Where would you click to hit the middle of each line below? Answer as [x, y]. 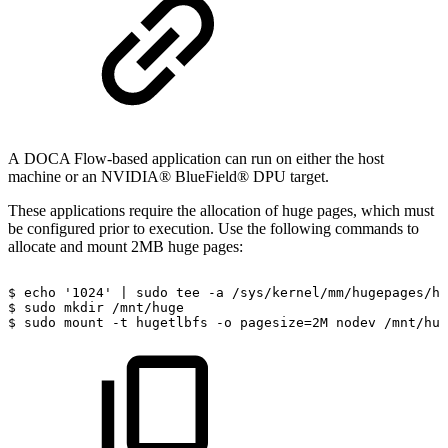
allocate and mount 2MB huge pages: [125, 246]
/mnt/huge [148, 307]
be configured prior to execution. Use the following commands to [213, 228]
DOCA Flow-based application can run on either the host [204, 158]
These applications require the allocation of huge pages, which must [221, 210]
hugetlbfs [172, 322]
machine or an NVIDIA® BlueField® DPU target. [168, 176]
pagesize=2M [284, 322]
